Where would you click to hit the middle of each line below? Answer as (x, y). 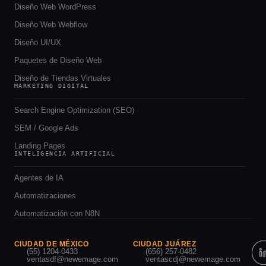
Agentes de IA (39, 178)
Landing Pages (40, 145)
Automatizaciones (45, 195)
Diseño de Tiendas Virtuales (63, 78)
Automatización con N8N (57, 213)
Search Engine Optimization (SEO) (74, 110)
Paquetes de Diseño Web (58, 60)
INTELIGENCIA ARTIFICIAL (65, 153)
